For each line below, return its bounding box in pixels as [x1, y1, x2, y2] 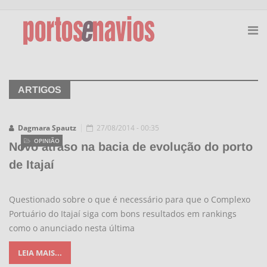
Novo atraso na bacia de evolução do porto [9, 140, 253, 153]
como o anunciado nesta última [9, 222, 135, 234]
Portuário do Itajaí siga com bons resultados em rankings [9, 208, 237, 219]
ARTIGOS [18, 85, 61, 95]
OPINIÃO [34, 136, 60, 145]
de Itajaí [9, 158, 54, 171]
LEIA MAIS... [18, 247, 62, 258]
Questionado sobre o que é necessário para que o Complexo [9, 194, 250, 205]
